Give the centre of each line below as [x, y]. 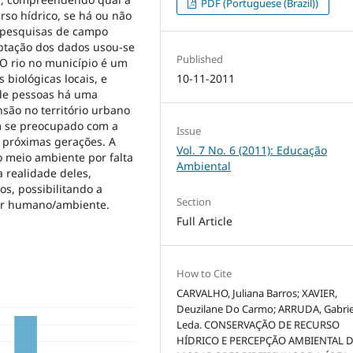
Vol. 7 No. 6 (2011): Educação [252, 150]
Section [194, 201]
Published [200, 59]
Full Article [205, 221]
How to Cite [204, 273]
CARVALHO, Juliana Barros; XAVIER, [257, 293]
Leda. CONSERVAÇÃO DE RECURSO [258, 324]
